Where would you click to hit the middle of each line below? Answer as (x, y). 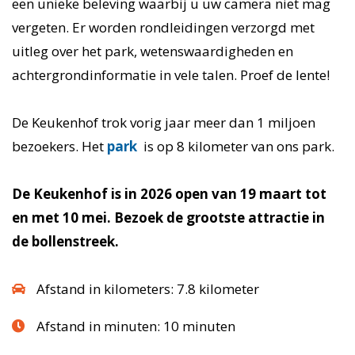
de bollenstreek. (65, 241)
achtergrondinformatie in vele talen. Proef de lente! (171, 75)
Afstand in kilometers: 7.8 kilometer (146, 289)
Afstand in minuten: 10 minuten (134, 326)
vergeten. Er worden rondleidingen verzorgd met (163, 27)
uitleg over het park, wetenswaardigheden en (153, 51)
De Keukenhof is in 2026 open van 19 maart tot (169, 194)
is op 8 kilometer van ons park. (237, 146)
